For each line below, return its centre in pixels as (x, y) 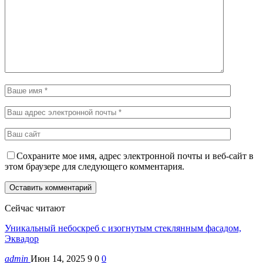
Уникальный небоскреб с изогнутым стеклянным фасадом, (123, 228)
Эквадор (22, 238)
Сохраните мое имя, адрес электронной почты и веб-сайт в (135, 156)
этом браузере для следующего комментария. (95, 166)
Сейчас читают (35, 208)
